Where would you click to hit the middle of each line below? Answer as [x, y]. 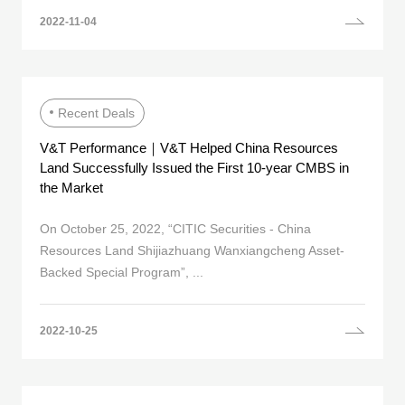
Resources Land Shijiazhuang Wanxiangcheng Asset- [192, 251]
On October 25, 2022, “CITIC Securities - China [175, 229]
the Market [71, 187]
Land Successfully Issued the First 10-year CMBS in [194, 167]
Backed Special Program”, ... [122, 273]
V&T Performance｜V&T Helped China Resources [189, 147]
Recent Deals [96, 113]
